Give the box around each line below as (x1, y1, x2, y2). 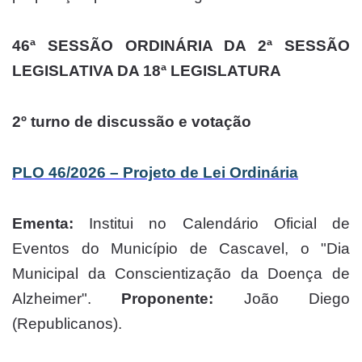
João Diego (213, 289, 351, 307)
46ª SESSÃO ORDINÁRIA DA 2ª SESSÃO (12, 36, 350, 54)
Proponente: (121, 289, 214, 307)
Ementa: (12, 214, 74, 232)
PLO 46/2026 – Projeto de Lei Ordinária (12, 163, 298, 181)
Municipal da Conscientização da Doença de (12, 264, 350, 282)
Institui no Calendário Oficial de (74, 214, 350, 232)
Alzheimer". (12, 289, 122, 307)
